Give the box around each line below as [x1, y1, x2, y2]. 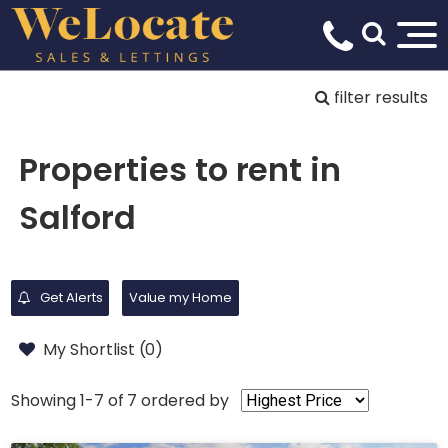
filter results [330, 86, 428, 109]
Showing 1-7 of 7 [11, 388, 138, 412]
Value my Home [128, 287, 233, 307]
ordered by [141, 388, 229, 412]
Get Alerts [37, 287, 103, 307]
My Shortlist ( [43, 337, 146, 361]
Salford [19, 195, 136, 241]
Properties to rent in [19, 147, 342, 193]
